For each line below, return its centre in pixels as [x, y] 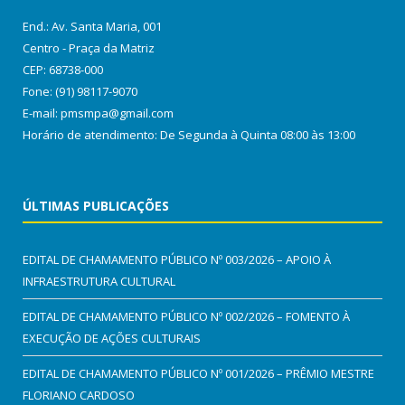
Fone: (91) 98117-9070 [80, 91]
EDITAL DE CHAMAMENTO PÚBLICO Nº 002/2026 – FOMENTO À [186, 316]
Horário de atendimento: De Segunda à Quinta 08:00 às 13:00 [189, 134]
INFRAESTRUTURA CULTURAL [99, 281]
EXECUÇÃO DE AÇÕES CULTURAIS [112, 338]
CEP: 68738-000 [63, 69]
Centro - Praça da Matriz [89, 47]
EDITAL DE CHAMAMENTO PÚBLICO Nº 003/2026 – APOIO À [177, 259]
